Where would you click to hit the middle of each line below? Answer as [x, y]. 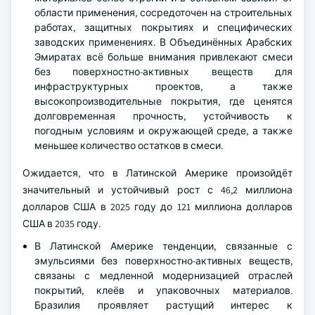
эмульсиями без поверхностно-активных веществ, [163, 261]
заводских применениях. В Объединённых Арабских [163, 42]
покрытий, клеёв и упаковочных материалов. [163, 290]
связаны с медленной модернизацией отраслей [163, 275]
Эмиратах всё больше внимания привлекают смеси [163, 57]
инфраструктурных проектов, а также [163, 86]
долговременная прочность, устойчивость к [163, 116]
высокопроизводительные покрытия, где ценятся [163, 101]
